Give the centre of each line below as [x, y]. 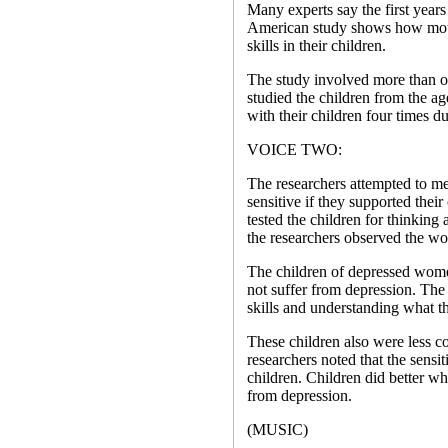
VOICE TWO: [294, 149]
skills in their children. [316, 45]
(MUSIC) [277, 429]
